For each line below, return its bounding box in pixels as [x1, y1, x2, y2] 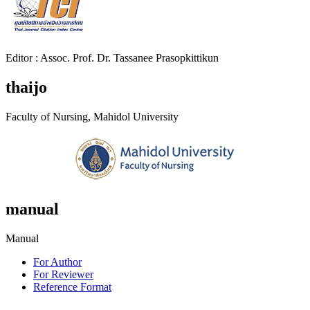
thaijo [6, 78, 47, 97]
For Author [33, 255, 82, 268]
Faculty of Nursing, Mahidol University [6, 110, 179, 122]
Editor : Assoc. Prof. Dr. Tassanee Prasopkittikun [6, 52, 219, 64]
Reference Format [33, 280, 111, 293]
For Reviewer [33, 268, 93, 280]
